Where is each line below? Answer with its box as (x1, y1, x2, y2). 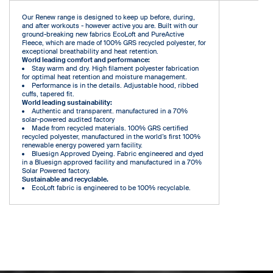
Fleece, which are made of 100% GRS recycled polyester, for (22, 38, 206, 47)
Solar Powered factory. (22, 166, 90, 175)
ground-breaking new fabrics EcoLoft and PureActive (22, 29, 184, 38)
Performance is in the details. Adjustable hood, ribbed (32, 80, 199, 90)
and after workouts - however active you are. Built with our (22, 21, 198, 30)
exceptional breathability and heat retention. (22, 46, 158, 55)
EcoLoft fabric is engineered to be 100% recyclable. (32, 183, 191, 192)
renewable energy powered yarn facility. (22, 140, 143, 149)
